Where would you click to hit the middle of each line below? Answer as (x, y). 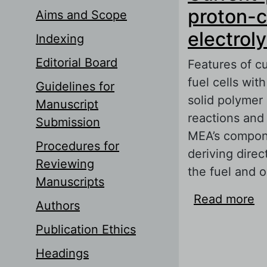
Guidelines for (75, 86)
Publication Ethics (86, 229)
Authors (58, 205)
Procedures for (77, 146)
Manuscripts (70, 181)
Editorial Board (77, 62)
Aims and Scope (81, 15)
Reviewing (65, 164)
